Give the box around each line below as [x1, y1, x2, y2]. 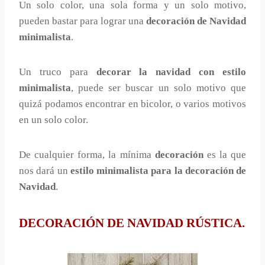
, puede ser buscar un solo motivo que [71, 82, 246, 93]
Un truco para [19, 66, 96, 77]
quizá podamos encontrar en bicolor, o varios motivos [19, 98, 246, 109]
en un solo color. [19, 114, 88, 125]
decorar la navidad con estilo [96, 66, 247, 77]
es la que [203, 148, 246, 160]
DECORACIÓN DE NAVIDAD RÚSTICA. [19, 215, 245, 230]
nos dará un [19, 164, 70, 176]
